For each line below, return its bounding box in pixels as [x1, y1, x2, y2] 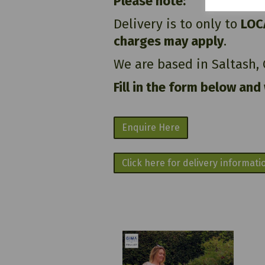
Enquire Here [122, 122, 180, 133]
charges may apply [114, 33, 224, 49]
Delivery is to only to [114, 16, 241, 32]
